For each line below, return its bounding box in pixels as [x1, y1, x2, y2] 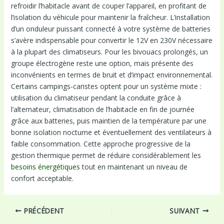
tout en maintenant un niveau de [79, 161, 187, 171]
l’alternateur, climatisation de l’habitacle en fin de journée [10, 104, 194, 114]
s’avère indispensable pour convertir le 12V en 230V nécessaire [10, 35, 212, 45]
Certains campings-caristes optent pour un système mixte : [10, 81, 201, 91]
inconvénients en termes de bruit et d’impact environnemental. [10, 69, 212, 79]
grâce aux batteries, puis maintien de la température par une [10, 115, 206, 125]
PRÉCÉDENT [21, 205, 64, 215]
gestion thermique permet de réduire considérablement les [10, 150, 201, 160]
